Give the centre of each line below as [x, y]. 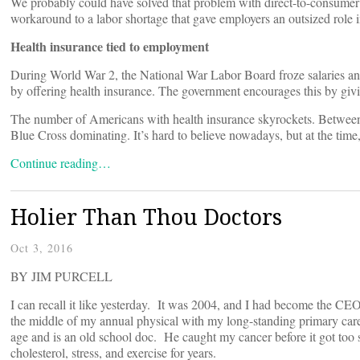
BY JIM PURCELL [61, 276]
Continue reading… [61, 163]
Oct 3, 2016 [42, 248]
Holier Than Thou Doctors [146, 217]
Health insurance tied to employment [110, 47]
